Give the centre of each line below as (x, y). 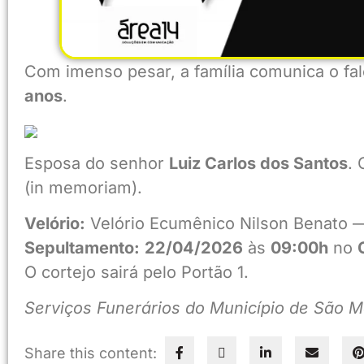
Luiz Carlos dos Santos (258, 163)
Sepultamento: (82, 247)
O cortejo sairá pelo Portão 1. (136, 272)
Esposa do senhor (97, 163)
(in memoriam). (83, 187)
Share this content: (91, 353)
